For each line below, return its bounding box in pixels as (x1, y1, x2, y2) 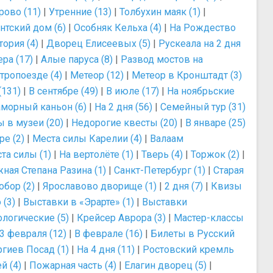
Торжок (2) (191, 149, 239, 160)
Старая (213, 165, 244, 176)
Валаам (150, 133, 183, 144)
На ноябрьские (167, 85, 235, 97)
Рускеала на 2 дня (158, 38, 241, 49)
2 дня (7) (165, 180, 203, 192)
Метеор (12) (70, 69, 124, 81)
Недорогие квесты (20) (71, 117, 177, 129)
